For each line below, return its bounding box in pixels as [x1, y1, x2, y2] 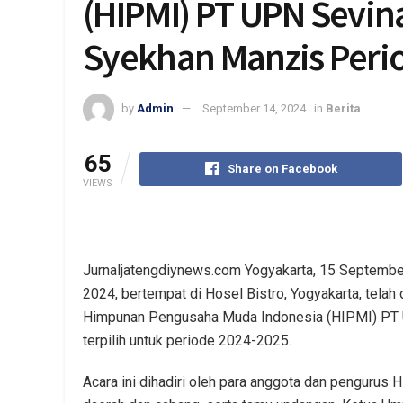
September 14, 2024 [202, 101, 306, 115]
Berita [326, 101, 361, 115]
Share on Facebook [227, 161, 337, 175]
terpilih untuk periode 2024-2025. [83, 331, 291, 349]
